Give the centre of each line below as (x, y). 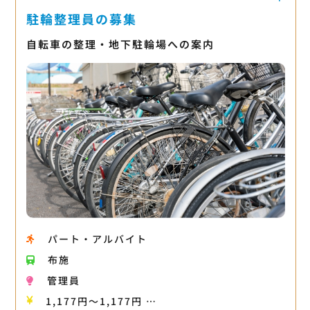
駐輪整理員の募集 (81, 18)
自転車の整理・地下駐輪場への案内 (120, 44)
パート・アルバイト (97, 239)
